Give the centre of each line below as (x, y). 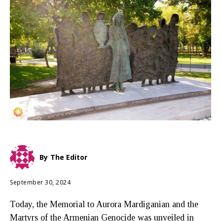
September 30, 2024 (40, 182)
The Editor (69, 157)
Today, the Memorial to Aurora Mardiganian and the (104, 204)
